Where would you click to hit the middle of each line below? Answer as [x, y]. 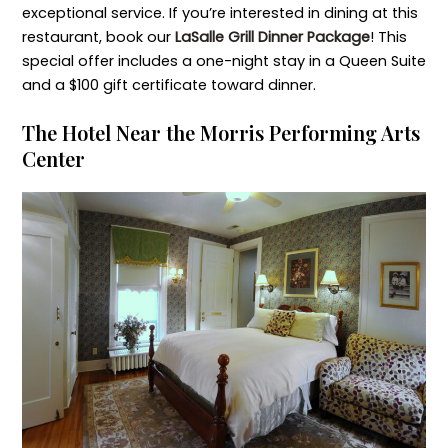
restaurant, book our [98, 37]
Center [55, 159]
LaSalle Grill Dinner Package [272, 37]
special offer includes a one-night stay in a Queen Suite [223, 61]
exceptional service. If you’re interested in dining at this [219, 13]
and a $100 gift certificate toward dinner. [170, 85]
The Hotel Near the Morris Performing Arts [220, 133]
